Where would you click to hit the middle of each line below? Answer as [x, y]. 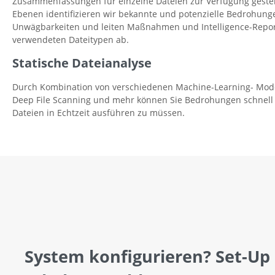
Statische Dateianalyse [82, 63]
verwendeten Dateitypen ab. [71, 40]
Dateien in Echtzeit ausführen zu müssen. [99, 113]
